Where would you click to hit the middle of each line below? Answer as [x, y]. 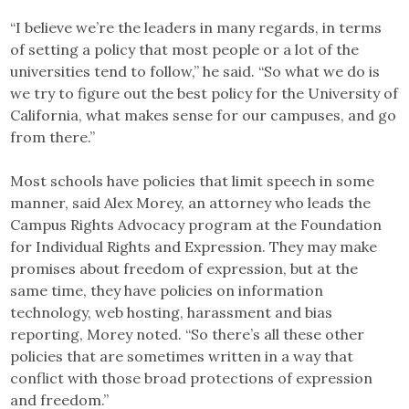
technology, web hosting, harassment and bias [172, 312]
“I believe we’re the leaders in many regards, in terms [196, 27]
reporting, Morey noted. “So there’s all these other [188, 334]
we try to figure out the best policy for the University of [204, 93]
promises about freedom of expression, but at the [184, 268]
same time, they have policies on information [167, 290]
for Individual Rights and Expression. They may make [194, 246]
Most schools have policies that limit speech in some [193, 180]
